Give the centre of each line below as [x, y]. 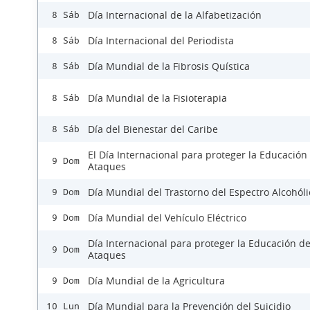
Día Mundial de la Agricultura [156, 281]
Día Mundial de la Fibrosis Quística [169, 66]
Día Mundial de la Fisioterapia [157, 98]
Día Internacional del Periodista [161, 41]
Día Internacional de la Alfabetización [175, 15]
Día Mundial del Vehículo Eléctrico [167, 218]
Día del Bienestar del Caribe [153, 129]
